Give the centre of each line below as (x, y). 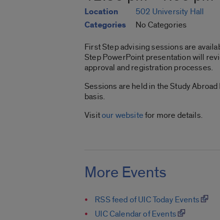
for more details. (173, 115)
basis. (95, 97)
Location (101, 12)
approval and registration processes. (149, 68)
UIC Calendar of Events (137, 214)
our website (123, 115)
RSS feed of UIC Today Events (148, 199)
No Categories (161, 25)
